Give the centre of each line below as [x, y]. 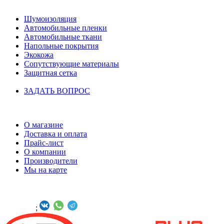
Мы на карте [45, 169]
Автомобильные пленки [65, 27]
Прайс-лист [44, 142]
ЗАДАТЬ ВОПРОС [57, 90]
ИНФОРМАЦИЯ [34, 107]
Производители [51, 160]
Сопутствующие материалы [71, 63]
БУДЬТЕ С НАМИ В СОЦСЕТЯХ [62, 195]
